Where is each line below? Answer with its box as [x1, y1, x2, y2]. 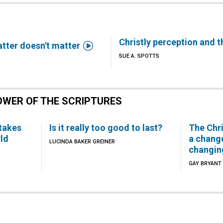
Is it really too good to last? [49, 122, 162, 133]
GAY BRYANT [189, 160, 222, 167]
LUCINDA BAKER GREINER [49, 138, 115, 145]
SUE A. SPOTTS [119, 53, 159, 59]
